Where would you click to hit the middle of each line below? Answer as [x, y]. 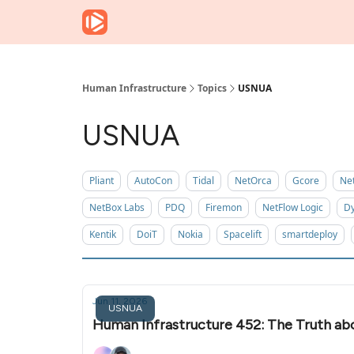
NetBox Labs [117, 207]
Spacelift [243, 234]
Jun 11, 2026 [120, 301]
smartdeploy [310, 234]
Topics [212, 88]
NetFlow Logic [293, 207]
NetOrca [253, 181]
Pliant [102, 181]
